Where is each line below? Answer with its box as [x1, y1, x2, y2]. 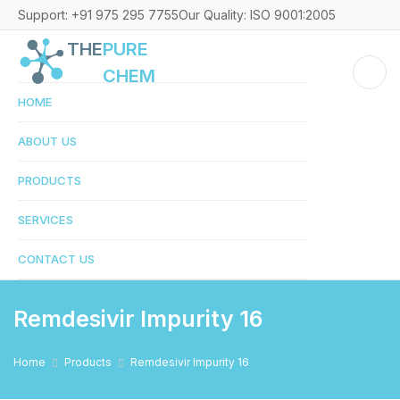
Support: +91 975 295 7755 [18, 7, 179, 22]
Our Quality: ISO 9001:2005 [179, 7, 336, 22]
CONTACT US [18, 252, 95, 266]
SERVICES [18, 212, 73, 227]
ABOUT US [18, 134, 77, 148]
